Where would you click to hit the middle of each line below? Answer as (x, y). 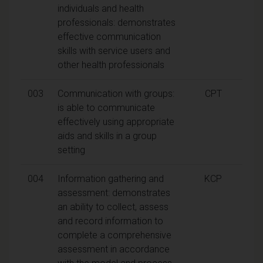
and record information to (110, 221)
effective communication (109, 36)
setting (71, 150)
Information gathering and (111, 178)
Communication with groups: (116, 93)
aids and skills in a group (107, 136)
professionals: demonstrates (117, 22)
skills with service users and (114, 50)
